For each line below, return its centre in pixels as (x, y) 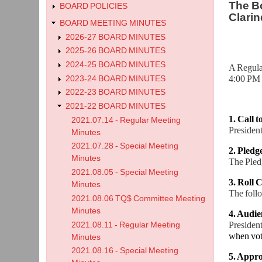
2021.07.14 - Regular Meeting (126, 120)
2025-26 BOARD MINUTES (116, 51)
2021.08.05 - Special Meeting (125, 173)
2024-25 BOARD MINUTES (116, 65)
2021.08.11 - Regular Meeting (126, 225)
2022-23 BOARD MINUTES (116, 92)
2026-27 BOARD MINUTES (116, 37)
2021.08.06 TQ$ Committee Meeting (139, 198)
